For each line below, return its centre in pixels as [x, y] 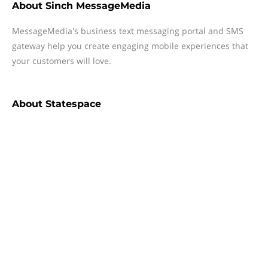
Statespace [73, 104]
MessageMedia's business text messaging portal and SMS [128, 31]
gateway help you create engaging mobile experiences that [130, 46]
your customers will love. [62, 61]
